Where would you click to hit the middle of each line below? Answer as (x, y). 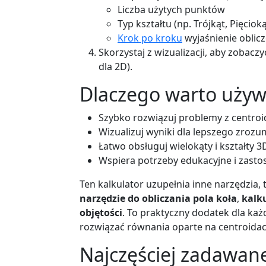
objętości (101, 212)
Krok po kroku (150, 38)
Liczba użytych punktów (171, 9)
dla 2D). (115, 66)
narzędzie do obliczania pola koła (158, 198)
